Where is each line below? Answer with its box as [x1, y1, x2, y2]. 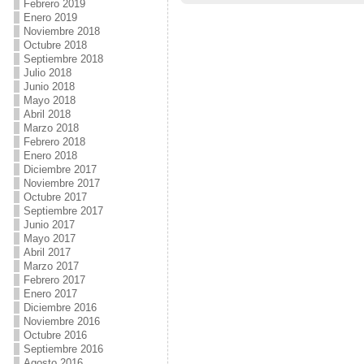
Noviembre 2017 [23, 177, 100, 189]
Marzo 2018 [23, 122, 79, 134]
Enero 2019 [23, 11, 77, 24]
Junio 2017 [23, 219, 75, 231]
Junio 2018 [23, 80, 75, 93]
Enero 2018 [23, 149, 77, 162]
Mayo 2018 [23, 94, 76, 106]
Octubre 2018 [23, 39, 87, 51]
